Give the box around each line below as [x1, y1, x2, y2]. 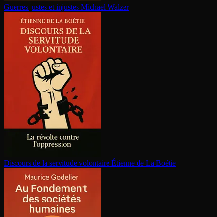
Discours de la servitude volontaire [4, 159, 109, 168]
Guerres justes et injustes [4, 3, 79, 12]
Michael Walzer [81, 3, 129, 12]
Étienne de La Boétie [111, 159, 176, 168]
